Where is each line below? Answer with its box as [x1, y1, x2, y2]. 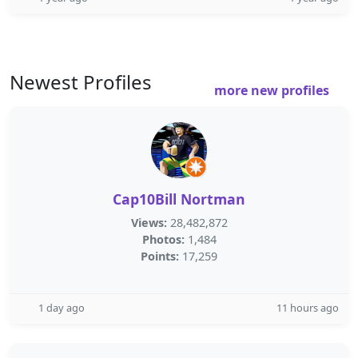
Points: [141, 249, 179, 264]
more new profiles [214, 82, 332, 99]
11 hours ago [276, 300, 339, 315]
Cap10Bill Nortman [113, 189, 245, 209]
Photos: [141, 232, 185, 247]
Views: [130, 215, 167, 230]
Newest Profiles [10, 69, 152, 95]
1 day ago [38, 300, 85, 315]
